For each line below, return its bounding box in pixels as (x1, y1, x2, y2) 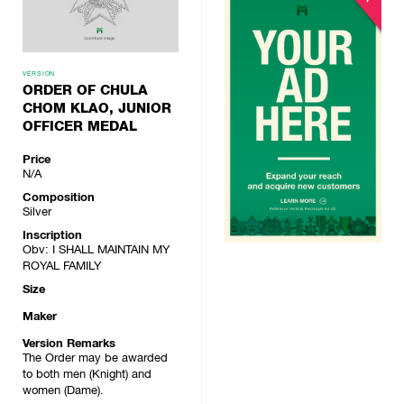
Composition (23, 189, 95, 206)
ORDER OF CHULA (23, 82, 148, 99)
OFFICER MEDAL (23, 118, 137, 135)
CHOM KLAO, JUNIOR (23, 100, 171, 117)
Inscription (23, 227, 82, 243)
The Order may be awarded (23, 351, 168, 365)
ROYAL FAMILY (23, 259, 101, 273)
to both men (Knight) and (23, 367, 151, 381)
